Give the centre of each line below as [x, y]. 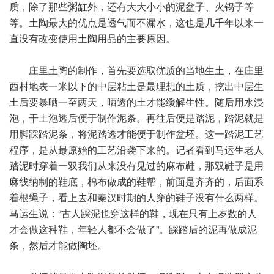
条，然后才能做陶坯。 [58, 245]
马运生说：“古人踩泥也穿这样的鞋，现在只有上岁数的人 [133, 213]
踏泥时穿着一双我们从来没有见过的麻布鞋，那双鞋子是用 [136, 165]
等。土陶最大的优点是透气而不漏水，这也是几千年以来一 [136, 22]
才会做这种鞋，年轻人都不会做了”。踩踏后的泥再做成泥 [133, 229]
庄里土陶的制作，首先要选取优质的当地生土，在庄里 [136, 70]
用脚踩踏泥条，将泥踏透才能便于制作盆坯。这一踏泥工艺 [136, 134]
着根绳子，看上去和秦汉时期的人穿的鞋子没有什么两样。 [136, 197]
